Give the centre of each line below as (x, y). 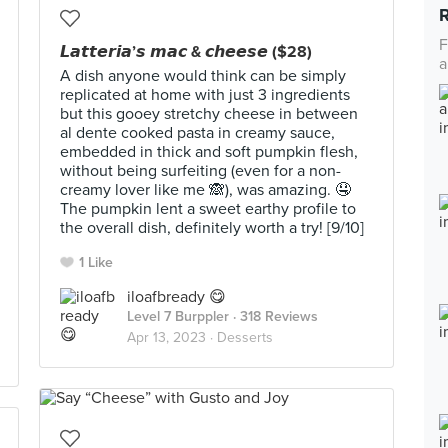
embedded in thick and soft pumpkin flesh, (209, 152)
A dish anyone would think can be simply (203, 76)
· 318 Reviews (273, 316)
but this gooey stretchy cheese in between (209, 114)
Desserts (245, 337)
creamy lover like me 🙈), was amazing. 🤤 (205, 190)
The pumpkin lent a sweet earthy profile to (208, 209)
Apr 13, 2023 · (172, 337)
